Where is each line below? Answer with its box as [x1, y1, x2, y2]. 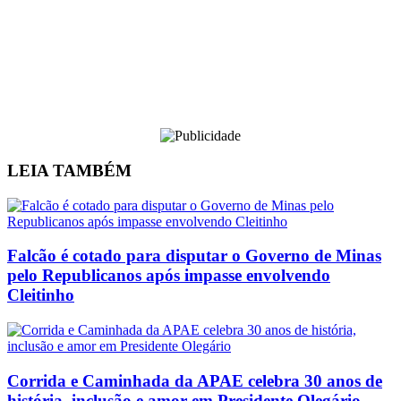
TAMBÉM [48, 160, 132, 180]
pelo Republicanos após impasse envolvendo [7, 266, 330, 286]
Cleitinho [7, 286, 74, 305]
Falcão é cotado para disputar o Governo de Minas [7, 246, 381, 266]
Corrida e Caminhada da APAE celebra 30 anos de [7, 371, 382, 390]
